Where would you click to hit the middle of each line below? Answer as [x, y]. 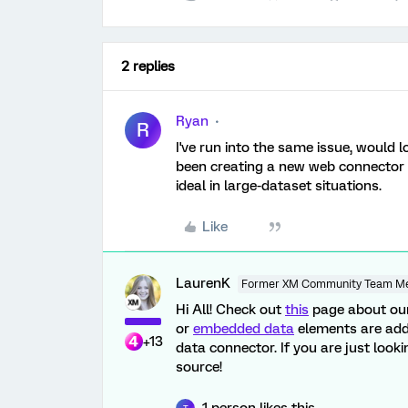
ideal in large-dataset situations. [279, 186]
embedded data [244, 329]
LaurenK [203, 283]
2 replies [148, 66]
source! [199, 367]
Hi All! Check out [230, 310]
